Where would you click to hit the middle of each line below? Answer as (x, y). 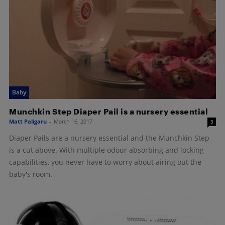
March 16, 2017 (73, 122)
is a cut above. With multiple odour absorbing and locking (106, 150)
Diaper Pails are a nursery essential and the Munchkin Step (109, 138)
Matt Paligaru (28, 122)
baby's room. (31, 174)
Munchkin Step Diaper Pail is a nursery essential (108, 111)
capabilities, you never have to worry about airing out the (105, 162)
